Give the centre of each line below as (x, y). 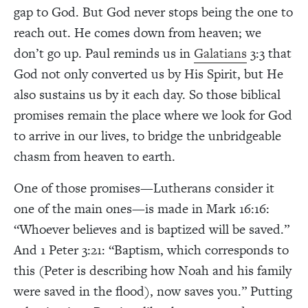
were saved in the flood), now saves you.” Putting (153, 291)
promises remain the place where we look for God (153, 115)
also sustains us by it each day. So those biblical (147, 94)
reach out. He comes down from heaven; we (137, 32)
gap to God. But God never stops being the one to (153, 12)
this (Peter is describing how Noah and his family (153, 270)
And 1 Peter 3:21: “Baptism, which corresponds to (151, 250)
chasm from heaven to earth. (95, 156)
